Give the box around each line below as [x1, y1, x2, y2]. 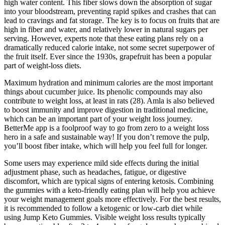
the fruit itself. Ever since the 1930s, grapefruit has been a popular [4, 52, 211, 61]
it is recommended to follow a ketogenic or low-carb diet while [4, 203, 202, 212]
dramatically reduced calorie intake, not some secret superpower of [4, 43, 214, 52]
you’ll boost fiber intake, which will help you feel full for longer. [4, 141, 207, 150]
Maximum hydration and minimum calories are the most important [4, 78, 213, 87]
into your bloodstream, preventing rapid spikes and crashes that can [4, 7, 216, 16]
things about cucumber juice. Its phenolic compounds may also [4, 87, 202, 96]
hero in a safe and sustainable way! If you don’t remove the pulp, [4, 132, 209, 141]
